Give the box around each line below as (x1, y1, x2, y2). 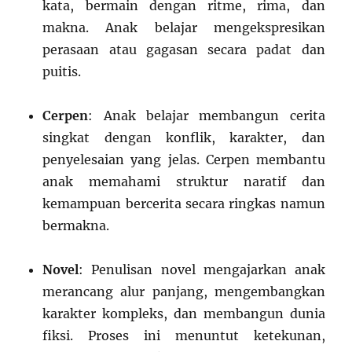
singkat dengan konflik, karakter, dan (42, 130, 325, 146)
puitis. (42, 64, 82, 80)
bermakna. (42, 218, 110, 234)
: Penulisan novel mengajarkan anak (79, 262, 325, 278)
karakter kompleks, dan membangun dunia (42, 306, 325, 322)
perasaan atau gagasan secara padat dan (42, 42, 325, 58)
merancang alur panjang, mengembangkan (42, 284, 325, 300)
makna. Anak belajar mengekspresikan (42, 20, 325, 36)
